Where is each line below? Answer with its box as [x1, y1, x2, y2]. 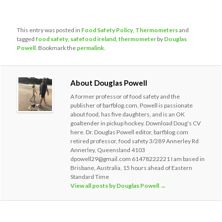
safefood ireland [70, 35, 116, 43]
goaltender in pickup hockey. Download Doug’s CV [70, 119, 201, 127]
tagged [17, 35, 36, 43]
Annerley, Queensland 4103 [70, 146, 146, 154]
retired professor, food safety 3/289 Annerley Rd [70, 137, 199, 145]
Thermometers [135, 26, 178, 34]
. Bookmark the [36, 44, 77, 52]
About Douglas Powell [70, 78, 148, 87]
